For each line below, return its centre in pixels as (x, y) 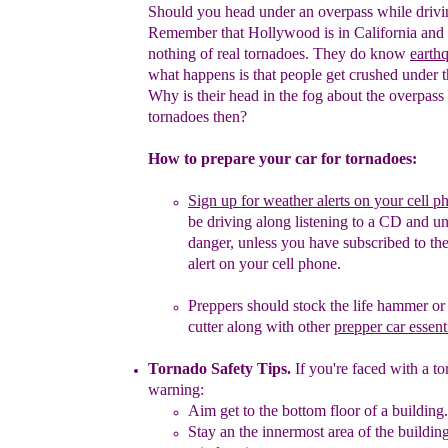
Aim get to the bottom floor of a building (316, 410)
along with (262, 326)
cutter (207, 326)
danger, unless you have (265, 242)
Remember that (198, 32)
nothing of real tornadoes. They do (259, 53)
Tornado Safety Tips (217, 368)
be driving (222, 221)
